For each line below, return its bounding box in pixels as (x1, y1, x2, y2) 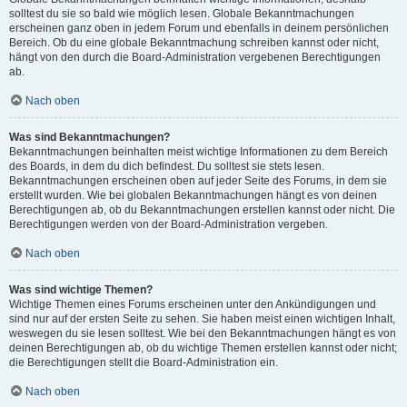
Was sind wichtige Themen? (9, 283, 153, 296)
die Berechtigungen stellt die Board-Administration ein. (9, 356, 278, 369)
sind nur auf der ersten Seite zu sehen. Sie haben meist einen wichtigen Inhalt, (9, 313, 395, 325)
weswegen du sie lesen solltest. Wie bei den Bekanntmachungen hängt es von (9, 327, 396, 340)
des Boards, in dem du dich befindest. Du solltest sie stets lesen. (9, 160, 324, 173)
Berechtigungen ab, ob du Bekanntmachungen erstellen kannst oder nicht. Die (9, 203, 395, 216)
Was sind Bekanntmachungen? (9, 131, 170, 144)
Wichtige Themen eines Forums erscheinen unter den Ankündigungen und (9, 298, 376, 311)
